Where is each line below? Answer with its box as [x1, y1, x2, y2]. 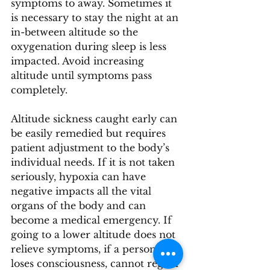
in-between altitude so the [11, 26, 141, 38]
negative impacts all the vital [11, 185, 154, 197]
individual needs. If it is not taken [11, 156, 178, 168]
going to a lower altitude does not [11, 228, 178, 240]
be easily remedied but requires [11, 127, 169, 139]
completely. [11, 84, 71, 96]
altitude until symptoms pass [11, 69, 155, 81]
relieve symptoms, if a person [11, 243, 159, 255]
